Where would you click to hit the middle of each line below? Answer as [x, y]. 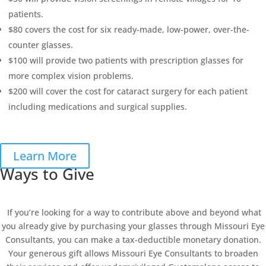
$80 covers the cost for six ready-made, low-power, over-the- [129, 29]
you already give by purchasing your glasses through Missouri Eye [133, 226]
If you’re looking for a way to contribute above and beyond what [134, 212]
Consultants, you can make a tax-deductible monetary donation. [133, 240]
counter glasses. [41, 45]
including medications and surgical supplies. [98, 107]
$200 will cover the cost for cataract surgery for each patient [128, 91]
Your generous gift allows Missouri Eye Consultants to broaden [133, 253]
